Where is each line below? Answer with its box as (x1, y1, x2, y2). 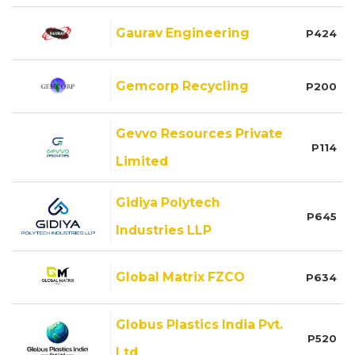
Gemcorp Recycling (116, 78, 249, 94)
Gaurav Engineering (116, 25, 250, 40)
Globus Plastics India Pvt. (116, 316, 283, 332)
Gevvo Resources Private (116, 125, 283, 141)
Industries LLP (116, 222, 212, 238)
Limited (116, 153, 168, 169)
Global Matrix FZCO (116, 269, 245, 284)
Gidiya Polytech (116, 194, 220, 210)
